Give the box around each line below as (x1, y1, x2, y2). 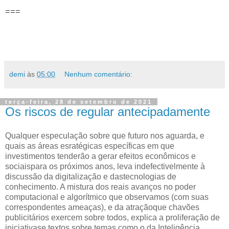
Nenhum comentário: (64, 70, 133, 78)
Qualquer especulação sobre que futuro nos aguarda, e (5, 131, 204, 141)
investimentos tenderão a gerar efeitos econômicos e (5, 152, 196, 161)
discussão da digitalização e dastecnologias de (5, 172, 176, 181)
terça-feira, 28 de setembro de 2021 (5, 98, 152, 105)
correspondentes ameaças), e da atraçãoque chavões (5, 203, 199, 212)
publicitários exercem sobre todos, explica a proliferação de (5, 213, 220, 222)
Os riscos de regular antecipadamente (5, 104, 210, 119)
